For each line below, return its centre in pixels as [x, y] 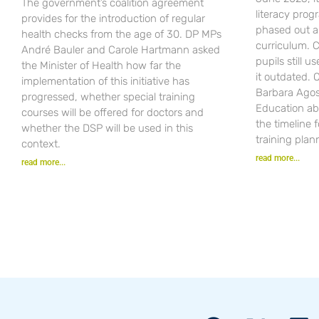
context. [41, 143]
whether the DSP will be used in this [107, 128]
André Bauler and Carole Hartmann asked [121, 49]
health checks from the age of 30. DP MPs [121, 34]
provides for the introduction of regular [113, 18]
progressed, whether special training [108, 96]
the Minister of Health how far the [101, 65]
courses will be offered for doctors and [113, 112]
